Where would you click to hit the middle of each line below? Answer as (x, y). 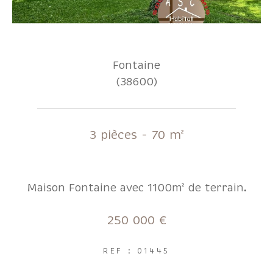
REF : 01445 (136, 251)
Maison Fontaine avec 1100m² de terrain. (136, 188)
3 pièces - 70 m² (136, 135)
